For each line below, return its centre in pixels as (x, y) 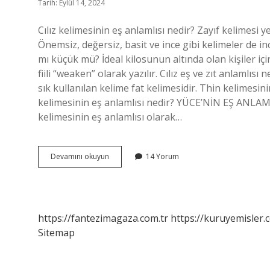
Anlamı (120, 188)
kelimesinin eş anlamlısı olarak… (110, 117)
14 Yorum (162, 156)
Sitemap (56, 233)
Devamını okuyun (80, 156)
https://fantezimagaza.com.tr (103, 218)
